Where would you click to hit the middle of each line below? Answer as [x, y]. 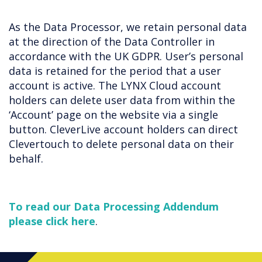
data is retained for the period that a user [115, 71]
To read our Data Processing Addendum [114, 206]
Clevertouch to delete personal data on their [121, 144]
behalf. [26, 158]
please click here [52, 221]
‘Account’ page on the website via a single [113, 115]
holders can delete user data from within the [122, 100]
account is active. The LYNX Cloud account [115, 85]
